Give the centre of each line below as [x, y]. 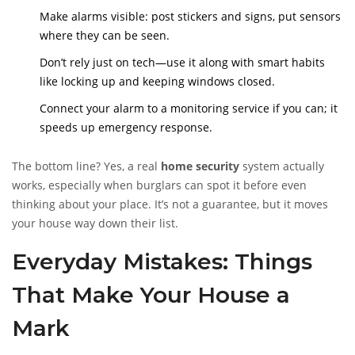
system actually [282, 166]
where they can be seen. [105, 36]
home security [200, 166]
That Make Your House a [151, 295]
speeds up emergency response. [126, 128]
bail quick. [39, 13]
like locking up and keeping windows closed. [157, 82]
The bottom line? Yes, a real [86, 166]
